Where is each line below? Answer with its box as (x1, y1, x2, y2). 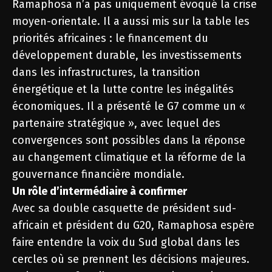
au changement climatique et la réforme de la (12, 150, 246, 164)
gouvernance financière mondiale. (12, 167, 185, 181)
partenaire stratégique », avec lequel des (12, 116, 220, 130)
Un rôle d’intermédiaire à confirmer (12, 184, 187, 198)
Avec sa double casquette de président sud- (12, 201, 236, 215)
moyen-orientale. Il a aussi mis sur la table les (12, 14, 250, 28)
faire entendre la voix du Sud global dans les (12, 235, 240, 249)
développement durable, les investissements (12, 48, 242, 62)
